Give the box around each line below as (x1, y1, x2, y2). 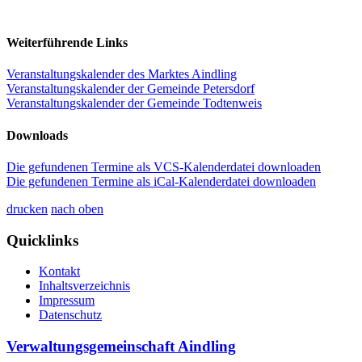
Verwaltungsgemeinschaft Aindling (6, 338, 236, 356)
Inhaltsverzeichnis (39, 279, 130, 293)
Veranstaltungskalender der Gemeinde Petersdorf (6, 82, 255, 96)
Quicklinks (6, 231, 78, 249)
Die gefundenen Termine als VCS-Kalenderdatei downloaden (6, 160, 321, 174)
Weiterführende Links (6, 36, 128, 50)
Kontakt (39, 264, 80, 279)
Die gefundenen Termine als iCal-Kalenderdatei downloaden (6, 175, 316, 188)
